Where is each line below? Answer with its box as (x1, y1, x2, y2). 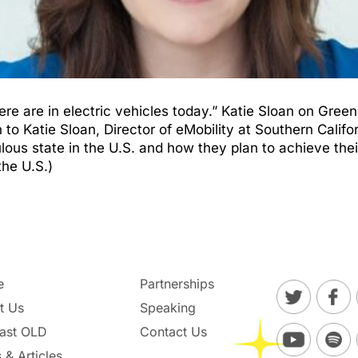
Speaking (140, 300, 197, 316)
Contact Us (140, 324, 208, 340)
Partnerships (140, 276, 215, 292)
